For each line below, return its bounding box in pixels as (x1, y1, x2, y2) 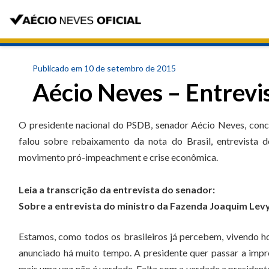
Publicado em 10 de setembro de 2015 (32, 63, 176, 73)
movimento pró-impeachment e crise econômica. (19, 151, 218, 163)
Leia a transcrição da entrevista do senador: (19, 184, 215, 195)
